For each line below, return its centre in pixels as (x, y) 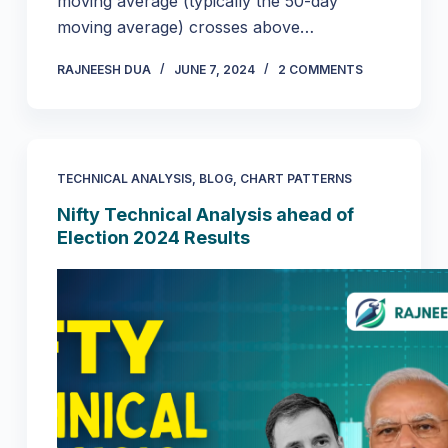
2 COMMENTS (320, 69)
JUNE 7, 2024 (214, 69)
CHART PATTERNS (295, 178)
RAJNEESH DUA (103, 69)
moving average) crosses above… (185, 26)
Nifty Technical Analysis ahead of (205, 214)
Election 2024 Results (153, 237)
